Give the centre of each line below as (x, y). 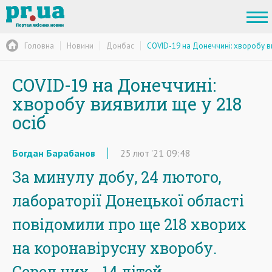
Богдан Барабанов (54, 153)
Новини (80, 46)
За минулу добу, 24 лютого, (117, 177)
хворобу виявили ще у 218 (127, 104)
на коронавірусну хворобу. (114, 248)
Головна (39, 46)
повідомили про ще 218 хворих (129, 224)
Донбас (120, 46)
